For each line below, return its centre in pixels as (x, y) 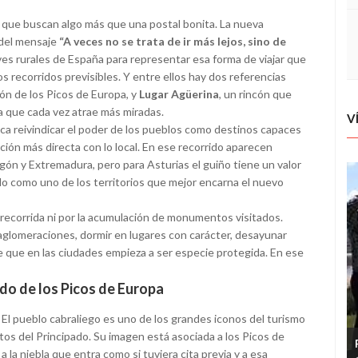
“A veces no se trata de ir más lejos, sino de (173, 42)
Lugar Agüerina (179, 94)
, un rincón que (255, 94)
